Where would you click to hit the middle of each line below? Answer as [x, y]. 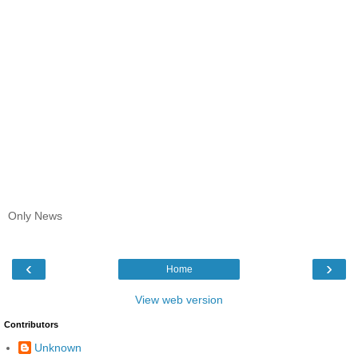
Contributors [31, 325]
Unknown [58, 347]
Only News [35, 215]
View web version [179, 300]
